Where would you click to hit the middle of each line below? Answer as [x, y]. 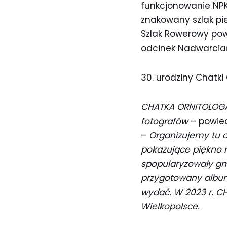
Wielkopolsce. [170, 206]
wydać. [157, 192]
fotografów [165, 121]
